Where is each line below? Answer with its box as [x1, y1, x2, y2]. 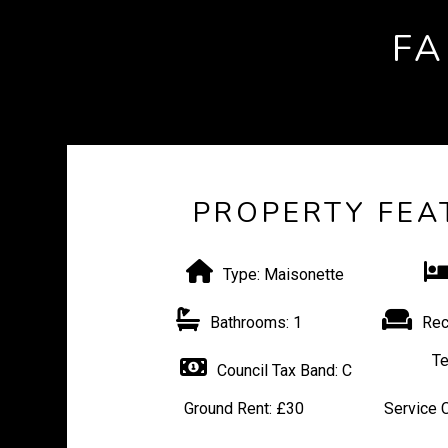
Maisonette [260, 265, 345, 284]
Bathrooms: [210, 313, 290, 332]
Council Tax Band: [216, 361, 338, 380]
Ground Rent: [184, 399, 273, 418]
